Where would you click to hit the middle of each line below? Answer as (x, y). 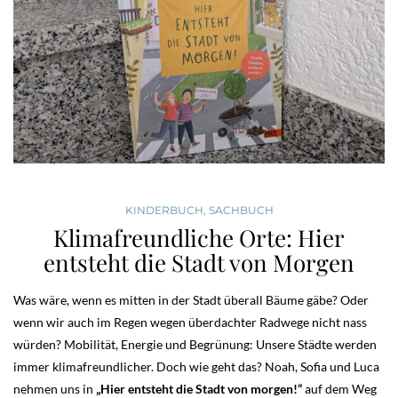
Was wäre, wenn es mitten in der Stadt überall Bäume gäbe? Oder (191, 299)
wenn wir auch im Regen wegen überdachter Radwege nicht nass (190, 322)
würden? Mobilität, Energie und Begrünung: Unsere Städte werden (195, 344)
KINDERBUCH (164, 210)
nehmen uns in (55, 388)
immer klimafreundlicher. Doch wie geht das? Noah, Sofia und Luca (196, 366)
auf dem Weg (339, 388)
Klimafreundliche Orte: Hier (199, 237)
